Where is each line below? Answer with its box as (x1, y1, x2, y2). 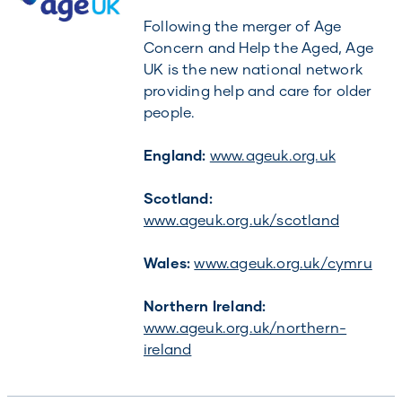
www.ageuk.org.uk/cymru (194, 254, 372, 271)
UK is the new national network (143, 60, 363, 77)
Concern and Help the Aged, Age (143, 39, 373, 56)
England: (143, 146, 210, 163)
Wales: (143, 254, 195, 271)
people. (143, 103, 196, 120)
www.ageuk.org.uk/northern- (143, 319, 347, 336)
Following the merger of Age (143, 17, 342, 34)
